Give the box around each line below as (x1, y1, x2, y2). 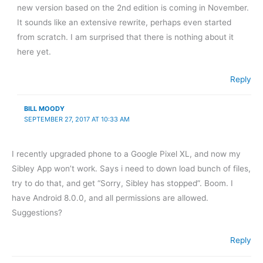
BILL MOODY (23, 104, 65, 113)
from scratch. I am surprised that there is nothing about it (17, 32, 234, 42)
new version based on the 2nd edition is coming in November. (17, 2, 249, 12)
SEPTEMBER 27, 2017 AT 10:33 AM (23, 114, 130, 123)
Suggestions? (12, 208, 62, 218)
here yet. (17, 46, 52, 56)
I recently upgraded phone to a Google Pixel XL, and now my (12, 149, 241, 159)
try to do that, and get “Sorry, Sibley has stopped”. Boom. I (12, 178, 233, 188)
